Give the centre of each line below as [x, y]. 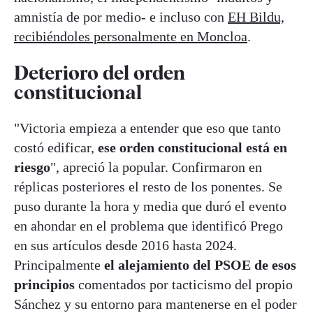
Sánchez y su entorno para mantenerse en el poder [155, 304]
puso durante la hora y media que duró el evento [150, 206]
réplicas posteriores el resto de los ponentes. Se [148, 186]
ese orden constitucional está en [192, 147]
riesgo [32, 167]
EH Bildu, [256, 17]
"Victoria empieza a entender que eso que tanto [147, 128]
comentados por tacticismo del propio [185, 284]
